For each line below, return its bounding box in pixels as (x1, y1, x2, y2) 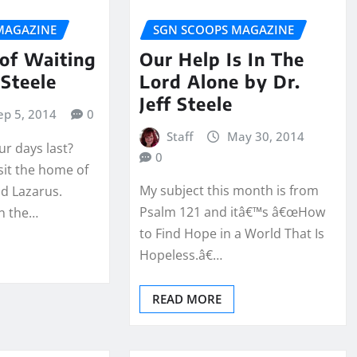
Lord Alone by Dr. (139, 69, 300, 92)
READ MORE (151, 291, 222, 308)
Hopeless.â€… (139, 246, 222, 265)
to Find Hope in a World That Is (139, 225, 324, 243)
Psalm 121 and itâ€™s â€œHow (139, 203, 325, 222)
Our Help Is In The (139, 47, 304, 70)
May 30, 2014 (226, 127, 304, 144)
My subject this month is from (139, 182, 319, 200)
